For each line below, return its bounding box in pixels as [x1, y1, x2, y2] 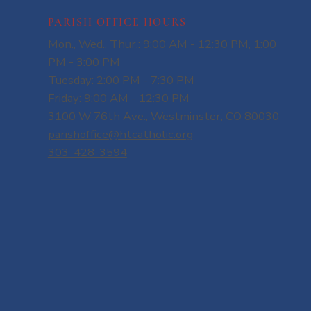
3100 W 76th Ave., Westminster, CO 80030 [47, 108, 279, 124]
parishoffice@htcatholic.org [47, 126, 193, 142]
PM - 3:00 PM [47, 53, 120, 70]
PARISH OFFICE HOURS [47, 15, 187, 30]
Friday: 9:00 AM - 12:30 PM [47, 90, 190, 106]
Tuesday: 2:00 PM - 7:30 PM [47, 72, 194, 88]
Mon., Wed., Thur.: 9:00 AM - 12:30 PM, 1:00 [47, 35, 276, 52]
